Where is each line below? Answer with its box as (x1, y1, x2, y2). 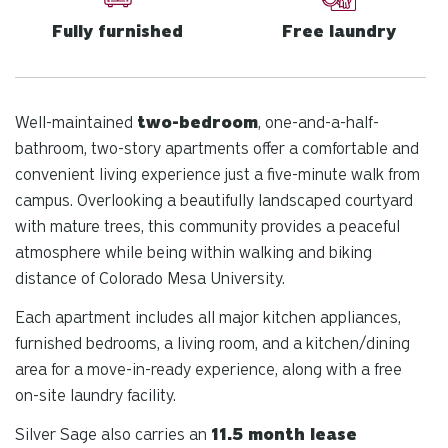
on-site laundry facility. (15, 385, 180, 405)
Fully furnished (52, 22, 184, 41)
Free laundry (281, 22, 396, 41)
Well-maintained (15, 113, 137, 132)
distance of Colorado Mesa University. (15, 269, 285, 288)
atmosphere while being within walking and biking (15, 243, 372, 262)
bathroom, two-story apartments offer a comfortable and (15, 139, 419, 158)
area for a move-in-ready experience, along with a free (15, 359, 402, 379)
